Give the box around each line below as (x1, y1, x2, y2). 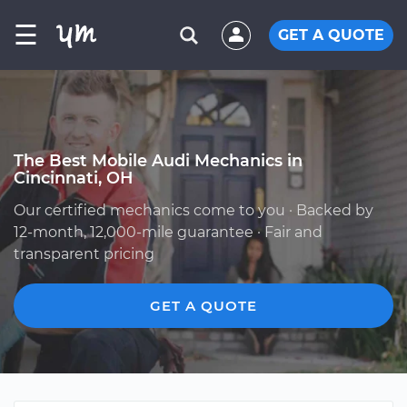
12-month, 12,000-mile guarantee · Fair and (14, 223, 323, 241)
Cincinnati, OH (14, 168, 133, 187)
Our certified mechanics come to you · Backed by (14, 202, 373, 219)
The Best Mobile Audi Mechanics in (14, 151, 303, 170)
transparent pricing (14, 245, 154, 263)
